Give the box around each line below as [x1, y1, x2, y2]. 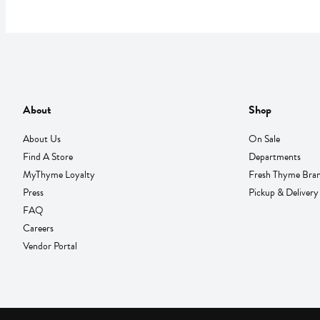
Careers [23, 220, 54, 236]
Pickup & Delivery [248, 184, 319, 200]
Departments [248, 149, 301, 164]
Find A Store [23, 149, 73, 164]
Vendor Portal [23, 238, 77, 254]
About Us [23, 131, 61, 146]
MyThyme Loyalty [23, 166, 95, 182]
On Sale [248, 131, 280, 146]
